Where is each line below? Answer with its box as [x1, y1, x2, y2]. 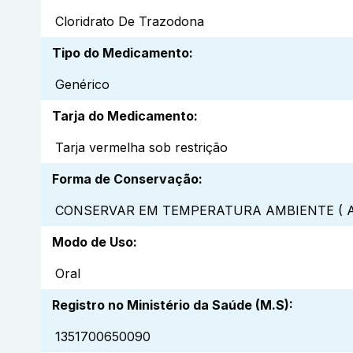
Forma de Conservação [52, 171, 199, 188]
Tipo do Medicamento [52, 45, 189, 61]
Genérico [55, 76, 110, 93]
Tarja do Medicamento [52, 108, 194, 124]
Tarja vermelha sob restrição [55, 139, 228, 156]
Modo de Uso [52, 234, 133, 251]
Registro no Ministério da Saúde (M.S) [52, 297, 289, 314]
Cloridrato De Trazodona [55, 13, 204, 30]
